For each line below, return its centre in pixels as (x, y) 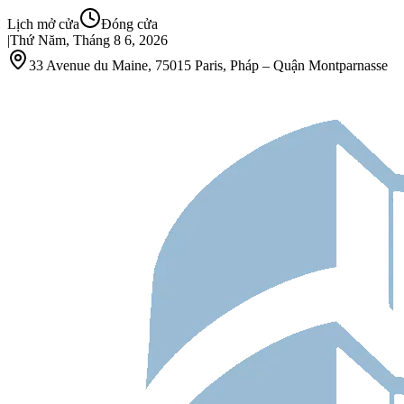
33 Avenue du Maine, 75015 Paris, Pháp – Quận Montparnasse (208, 65)
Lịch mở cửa (43, 24)
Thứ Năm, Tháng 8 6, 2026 (89, 40)
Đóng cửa (129, 24)
